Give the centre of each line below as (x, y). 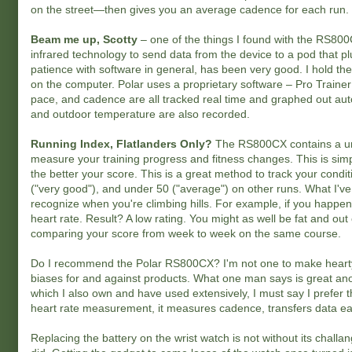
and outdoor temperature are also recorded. (140, 114)
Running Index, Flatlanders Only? (121, 144)
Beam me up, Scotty (84, 39)
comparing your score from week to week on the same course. (186, 233)
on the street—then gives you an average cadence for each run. (190, 9)
